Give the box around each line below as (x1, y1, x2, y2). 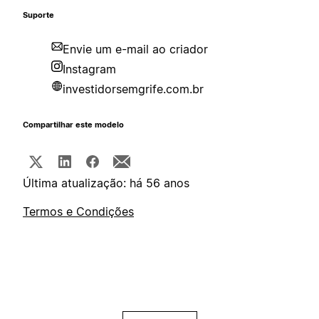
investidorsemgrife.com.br (63, 82, 204, 97)
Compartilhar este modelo (23, 120, 124, 130)
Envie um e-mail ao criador (63, 42, 208, 57)
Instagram (63, 62, 116, 77)
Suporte (23, 11, 54, 21)
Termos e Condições (23, 204, 134, 219)
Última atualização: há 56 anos (23, 176, 189, 191)
